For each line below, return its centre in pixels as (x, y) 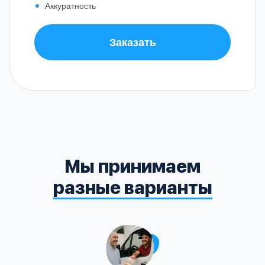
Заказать (132, 42)
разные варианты (132, 187)
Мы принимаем (132, 166)
